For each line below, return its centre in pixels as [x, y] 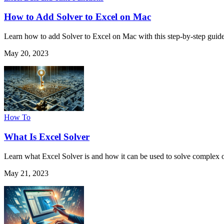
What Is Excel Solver [47, 136]
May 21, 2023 [26, 173]
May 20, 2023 [26, 53]
